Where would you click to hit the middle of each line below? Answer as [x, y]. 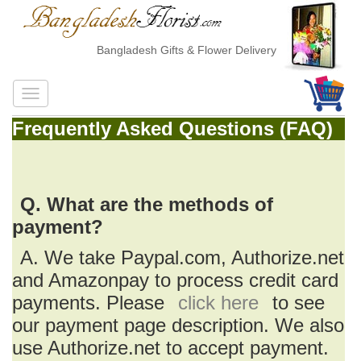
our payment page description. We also [178, 325]
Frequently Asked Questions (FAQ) [172, 129]
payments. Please [91, 303]
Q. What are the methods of [147, 204]
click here [218, 303]
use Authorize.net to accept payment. [170, 348]
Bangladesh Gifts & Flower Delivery [175, 50]
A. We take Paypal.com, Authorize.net [182, 257]
